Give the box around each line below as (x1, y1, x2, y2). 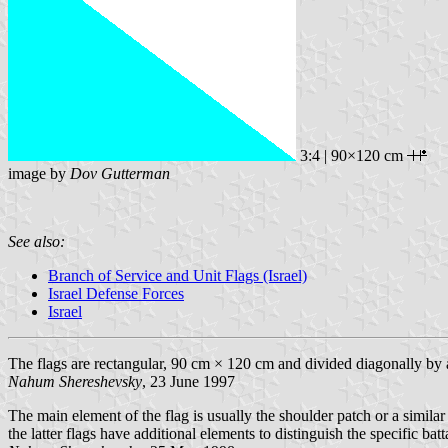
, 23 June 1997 (142, 372, 235, 390)
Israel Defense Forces (48, 284, 184, 302)
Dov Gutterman (70, 164, 170, 182)
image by (8, 164, 70, 182)
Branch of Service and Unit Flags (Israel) (48, 266, 307, 284)
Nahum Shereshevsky (8, 372, 142, 390)
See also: (8, 232, 65, 250)
